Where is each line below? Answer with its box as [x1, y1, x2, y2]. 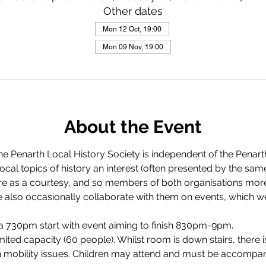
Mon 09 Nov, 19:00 [103, 43, 163, 51]
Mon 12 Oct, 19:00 [103, 25, 161, 33]
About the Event [64, 116, 202, 137]
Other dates [103, 5, 163, 17]
